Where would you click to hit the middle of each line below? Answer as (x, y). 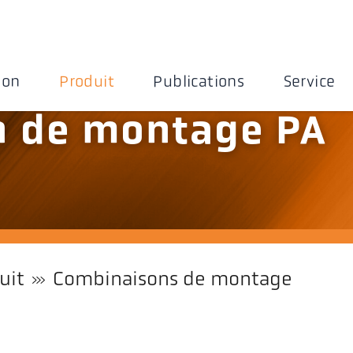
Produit (87, 82)
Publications (199, 82)
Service (309, 82)
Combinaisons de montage (173, 280)
